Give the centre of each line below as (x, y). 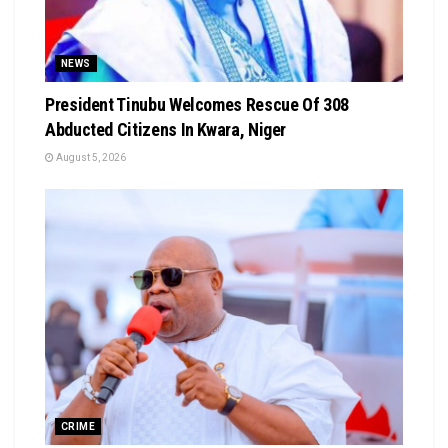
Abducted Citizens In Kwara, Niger (166, 130)
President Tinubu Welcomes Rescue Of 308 (197, 105)
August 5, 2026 (90, 158)
